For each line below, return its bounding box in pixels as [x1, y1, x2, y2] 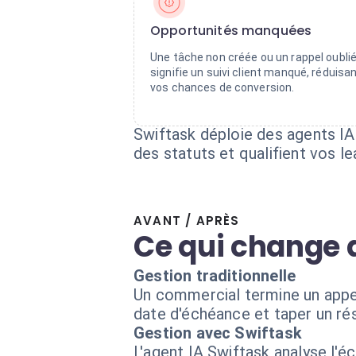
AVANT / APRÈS [133, 212, 240, 229]
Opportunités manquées [150, 21, 312, 40]
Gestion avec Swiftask [133, 323, 302, 342]
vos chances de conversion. [150, 81, 295, 94]
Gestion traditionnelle [133, 266, 296, 285]
